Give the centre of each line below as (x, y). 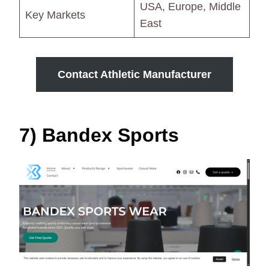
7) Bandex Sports (99, 135)
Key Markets (55, 15)
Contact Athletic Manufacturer (134, 75)
